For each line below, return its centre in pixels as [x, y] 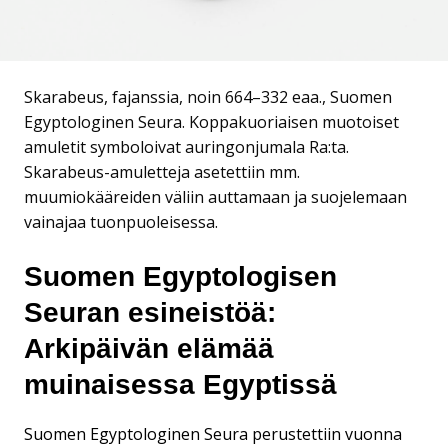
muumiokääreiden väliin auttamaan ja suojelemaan [215, 197]
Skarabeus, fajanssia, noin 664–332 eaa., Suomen [208, 97]
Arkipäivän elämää [149, 348]
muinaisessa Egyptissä [180, 384]
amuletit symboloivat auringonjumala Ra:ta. [186, 147]
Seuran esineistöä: [150, 312]
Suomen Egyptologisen [180, 276]
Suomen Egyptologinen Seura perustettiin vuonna [213, 433]
